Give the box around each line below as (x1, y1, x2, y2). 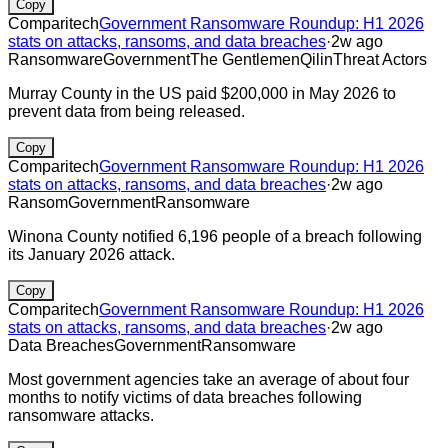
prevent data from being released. (8, 102, 245, 120)
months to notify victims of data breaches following (8, 388, 362, 406)
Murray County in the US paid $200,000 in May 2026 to (8, 84, 396, 102)
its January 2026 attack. (8, 245, 175, 263)
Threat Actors (333, 50, 427, 68)
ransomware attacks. (8, 406, 154, 424)
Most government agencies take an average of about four (8, 370, 409, 388)
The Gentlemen (190, 50, 300, 68)
